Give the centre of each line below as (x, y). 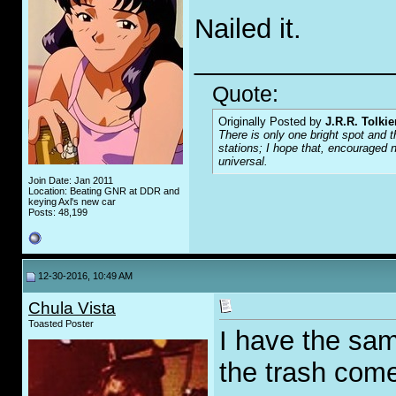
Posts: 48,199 (58, 212)
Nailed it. (248, 29)
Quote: (245, 94)
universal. (243, 162)
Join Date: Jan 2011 (71, 180)
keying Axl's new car (72, 202)
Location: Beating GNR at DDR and (104, 191)
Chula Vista (72, 308)
